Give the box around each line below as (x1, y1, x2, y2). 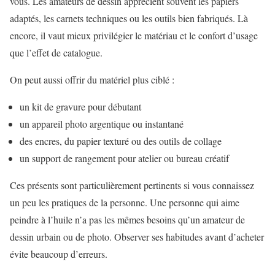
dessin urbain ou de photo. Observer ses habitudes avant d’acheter (10, 230, 264, 243)
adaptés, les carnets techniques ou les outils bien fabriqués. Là (10, 11, 248, 25)
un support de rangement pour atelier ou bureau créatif (20, 151, 229, 165)
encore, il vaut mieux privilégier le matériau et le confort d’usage (10, 28, 258, 42)
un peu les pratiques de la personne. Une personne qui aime (10, 195, 239, 209)
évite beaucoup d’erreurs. (10, 247, 107, 260)
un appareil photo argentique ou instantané (20, 117, 184, 130)
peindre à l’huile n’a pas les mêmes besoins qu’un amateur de (10, 212, 245, 226)
